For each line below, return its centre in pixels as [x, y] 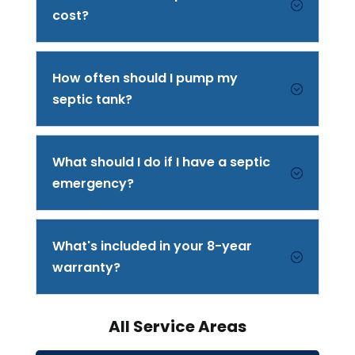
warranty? [86, 267]
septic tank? [92, 99]
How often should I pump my [145, 78]
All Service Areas [177, 326]
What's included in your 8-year [152, 246]
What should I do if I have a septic [161, 162]
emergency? [93, 183]
